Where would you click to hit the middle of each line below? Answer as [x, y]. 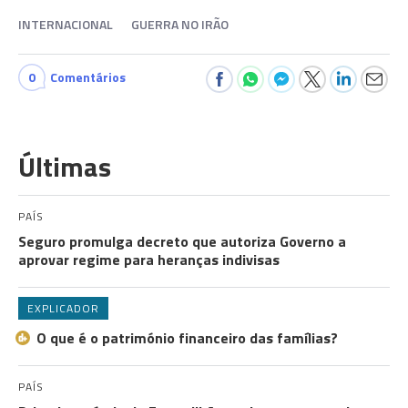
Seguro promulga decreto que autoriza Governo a [182, 241]
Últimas [65, 167]
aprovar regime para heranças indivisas [149, 260]
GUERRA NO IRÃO [180, 24]
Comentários [88, 77]
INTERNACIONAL [66, 24]
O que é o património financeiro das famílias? [187, 338]
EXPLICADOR [63, 308]
